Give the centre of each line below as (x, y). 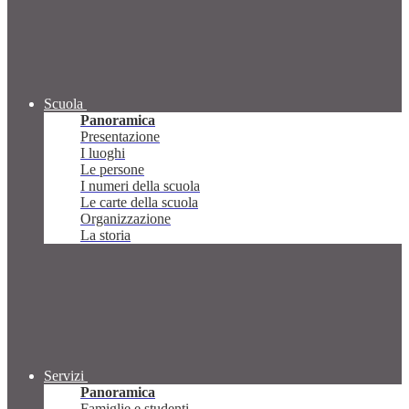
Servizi (64, 376)
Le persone (112, 170)
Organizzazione (126, 219)
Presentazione (120, 137)
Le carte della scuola (139, 203)
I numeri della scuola (140, 186)
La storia (105, 236)
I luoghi (103, 153)
